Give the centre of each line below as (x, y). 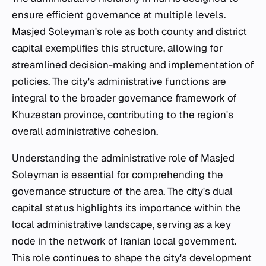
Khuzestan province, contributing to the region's (123, 115)
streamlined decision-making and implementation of (133, 65)
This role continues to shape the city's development (132, 258)
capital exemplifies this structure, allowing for (117, 48)
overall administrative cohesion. (85, 132)
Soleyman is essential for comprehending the (118, 175)
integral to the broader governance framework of (124, 98)
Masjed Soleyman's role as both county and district (129, 32)
